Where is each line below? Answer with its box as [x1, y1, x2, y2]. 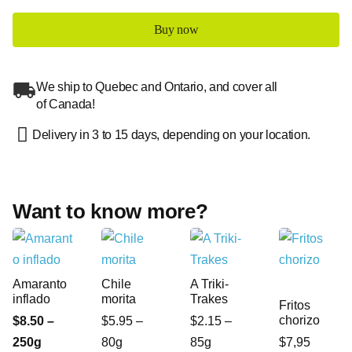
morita [101, 292, 136, 306]
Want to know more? [13, 200, 208, 223]
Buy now [153, 23, 199, 36]
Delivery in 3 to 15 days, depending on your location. [32, 127, 311, 141]
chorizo [279, 313, 320, 327]
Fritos [279, 299, 310, 312]
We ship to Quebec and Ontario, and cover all [36, 80, 277, 93]
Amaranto [13, 277, 67, 291]
